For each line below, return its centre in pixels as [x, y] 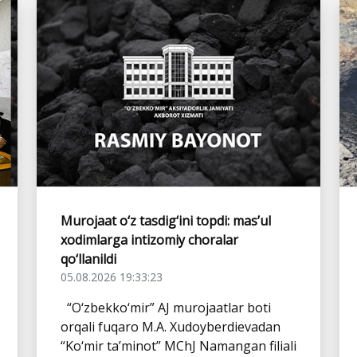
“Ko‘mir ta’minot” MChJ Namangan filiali [178, 345]
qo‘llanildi [88, 259]
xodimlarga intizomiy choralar [149, 239]
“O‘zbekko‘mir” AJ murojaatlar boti [166, 307]
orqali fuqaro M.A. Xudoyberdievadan [171, 326]
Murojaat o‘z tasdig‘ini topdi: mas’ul [166, 220]
